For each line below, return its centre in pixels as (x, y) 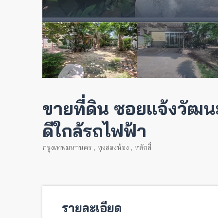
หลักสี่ (143, 147)
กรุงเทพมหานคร (67, 147)
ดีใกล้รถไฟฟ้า (94, 131)
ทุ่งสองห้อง (113, 147)
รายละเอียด (92, 208)
